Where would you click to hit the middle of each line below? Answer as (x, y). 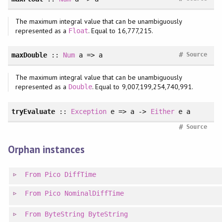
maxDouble (29, 55)
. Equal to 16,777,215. (121, 30)
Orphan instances (46, 149)
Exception (89, 111)
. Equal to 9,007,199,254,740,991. (143, 87)
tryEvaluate (33, 111)
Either (162, 111)
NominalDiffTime (94, 194)
